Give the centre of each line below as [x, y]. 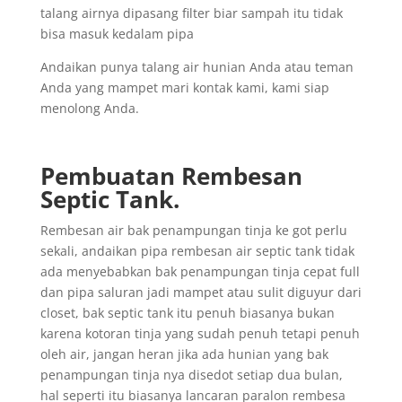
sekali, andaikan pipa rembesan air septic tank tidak [197, 250]
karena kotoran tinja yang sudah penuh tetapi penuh [200, 333]
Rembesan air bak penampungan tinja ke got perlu [193, 230]
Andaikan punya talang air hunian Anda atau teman [197, 66]
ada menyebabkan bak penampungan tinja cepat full [200, 271]
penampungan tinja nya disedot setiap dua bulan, [191, 374]
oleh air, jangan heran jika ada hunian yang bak [184, 354]
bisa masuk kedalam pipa [117, 33]
